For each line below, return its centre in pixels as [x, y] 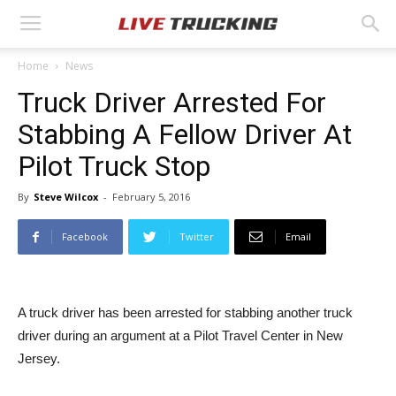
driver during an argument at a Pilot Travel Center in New [180, 335]
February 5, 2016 [151, 197]
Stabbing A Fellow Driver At [185, 134]
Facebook [85, 236]
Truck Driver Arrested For [172, 103]
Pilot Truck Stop [114, 166]
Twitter [197, 236]
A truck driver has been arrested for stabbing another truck [185, 312]
